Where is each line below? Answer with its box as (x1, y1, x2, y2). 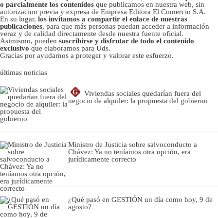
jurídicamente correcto (68, 155, 136, 163)
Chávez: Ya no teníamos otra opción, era (68, 147, 191, 156)
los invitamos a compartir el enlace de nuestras (38, 15, 187, 23)
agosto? (68, 202, 91, 211)
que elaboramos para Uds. (29, 44, 110, 52)
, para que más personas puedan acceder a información (42, 22, 209, 30)
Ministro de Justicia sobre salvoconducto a (68, 140, 197, 148)
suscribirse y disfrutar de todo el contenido (59, 36, 194, 45)
